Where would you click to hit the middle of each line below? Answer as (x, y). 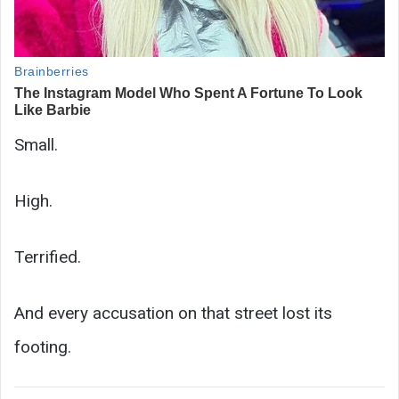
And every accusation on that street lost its (173, 313)
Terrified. (48, 256)
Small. (36, 144)
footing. (43, 346)
